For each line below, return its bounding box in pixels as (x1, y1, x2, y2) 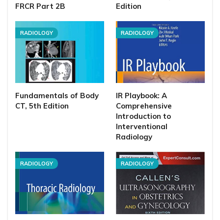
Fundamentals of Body (15, 91, 99, 101)
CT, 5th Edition (15, 101, 69, 111)
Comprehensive (116, 101, 172, 111)
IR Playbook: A (116, 91, 167, 101)
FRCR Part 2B (15, 1, 65, 11)
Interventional (116, 122, 167, 132)
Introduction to (116, 111, 171, 121)
